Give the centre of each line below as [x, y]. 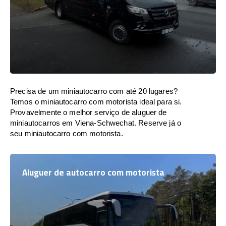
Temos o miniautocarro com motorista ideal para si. [96, 102]
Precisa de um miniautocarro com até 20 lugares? [94, 91]
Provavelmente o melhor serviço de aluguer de [89, 112]
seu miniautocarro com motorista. [67, 133]
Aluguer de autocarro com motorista [93, 173]
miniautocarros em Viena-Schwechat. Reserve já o [96, 123]
